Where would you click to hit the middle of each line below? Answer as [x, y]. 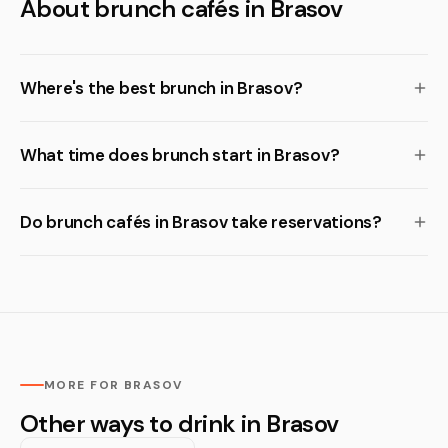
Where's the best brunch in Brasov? [161, 88]
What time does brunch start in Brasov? [180, 155]
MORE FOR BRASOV [113, 385]
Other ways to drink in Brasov [179, 423]
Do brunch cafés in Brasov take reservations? [201, 222]
